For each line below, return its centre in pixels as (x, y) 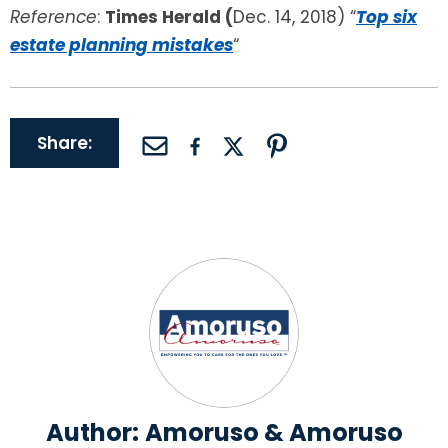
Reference (53, 17)
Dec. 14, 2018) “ (294, 17)
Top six (386, 17)
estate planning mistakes (121, 45)
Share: (64, 143)
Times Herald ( (169, 17)
